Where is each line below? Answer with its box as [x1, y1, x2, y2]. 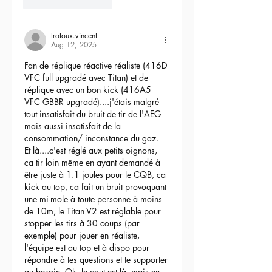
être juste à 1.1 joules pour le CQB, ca [24, 169, 168, 181]
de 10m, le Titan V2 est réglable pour [24, 205, 163, 217]
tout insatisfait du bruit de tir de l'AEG [24, 108, 163, 120]
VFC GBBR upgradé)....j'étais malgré [24, 96, 161, 108]
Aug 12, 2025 [51, 39, 97, 50]
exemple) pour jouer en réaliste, [24, 229, 142, 242]
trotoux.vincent [51, 30, 97, 41]
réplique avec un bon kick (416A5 [24, 84, 154, 96]
